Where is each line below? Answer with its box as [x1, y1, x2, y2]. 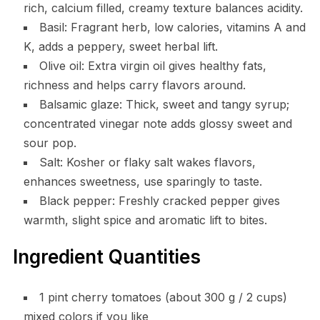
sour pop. [23, 136, 76, 151]
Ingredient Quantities [12, 246, 201, 269]
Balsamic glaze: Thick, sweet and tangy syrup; [39, 97, 289, 112]
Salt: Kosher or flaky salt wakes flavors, [39, 155, 256, 170]
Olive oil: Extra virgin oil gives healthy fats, [39, 59, 266, 74]
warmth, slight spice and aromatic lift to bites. [23, 213, 267, 228]
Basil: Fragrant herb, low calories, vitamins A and [39, 20, 306, 35]
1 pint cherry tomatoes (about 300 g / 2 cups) [39, 290, 287, 305]
